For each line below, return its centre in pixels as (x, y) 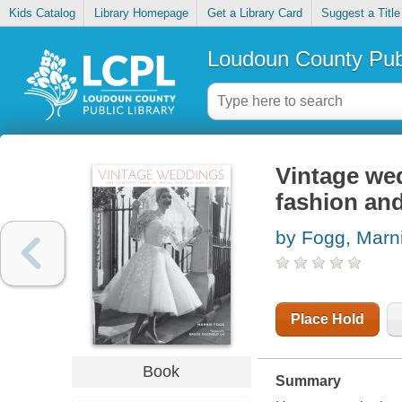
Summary (308, 381)
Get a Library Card (254, 13)
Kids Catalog (42, 13)
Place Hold (327, 319)
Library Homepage (141, 13)
